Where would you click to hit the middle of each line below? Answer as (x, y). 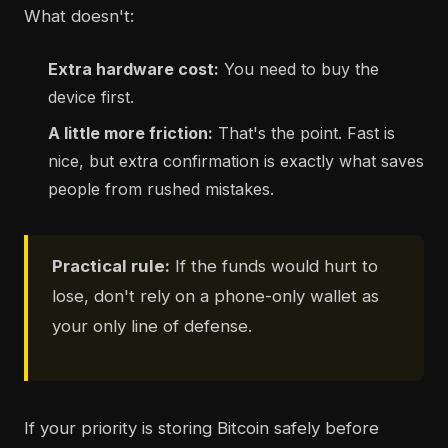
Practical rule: (111, 266)
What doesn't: (79, 16)
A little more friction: (130, 133)
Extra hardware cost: (133, 69)
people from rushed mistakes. (161, 189)
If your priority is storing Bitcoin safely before (201, 428)
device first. (91, 97)
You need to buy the (299, 69)
